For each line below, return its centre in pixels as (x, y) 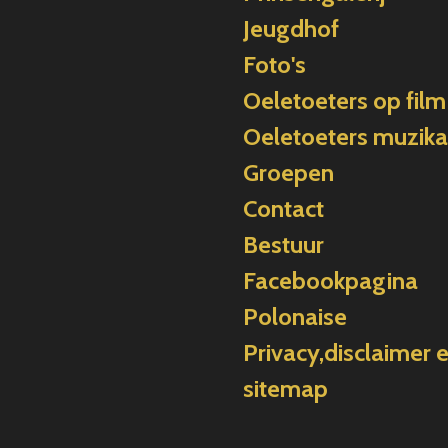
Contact (284, 208)
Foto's (275, 64)
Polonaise (295, 316)
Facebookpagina (331, 280)
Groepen (289, 172)
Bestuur (284, 244)
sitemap (286, 388)
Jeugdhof (291, 28)
